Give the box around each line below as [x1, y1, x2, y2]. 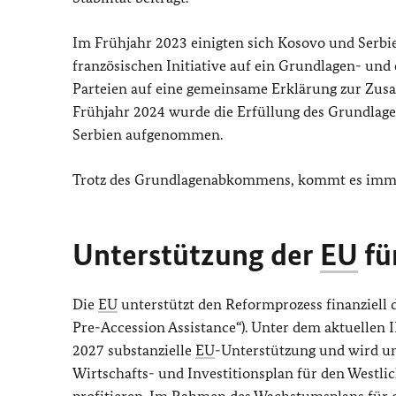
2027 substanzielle [72, 340, 195, 359]
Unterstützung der [72, 235, 320, 273]
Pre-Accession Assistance [72, 317, 236, 336]
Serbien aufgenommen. [72, 125, 223, 143]
